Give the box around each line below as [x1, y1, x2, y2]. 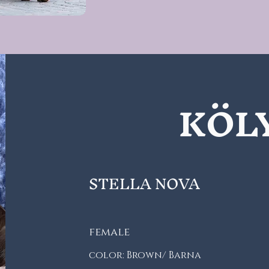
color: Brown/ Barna [88, 249, 201, 262]
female [88, 225, 130, 240]
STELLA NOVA [88, 167, 200, 201]
